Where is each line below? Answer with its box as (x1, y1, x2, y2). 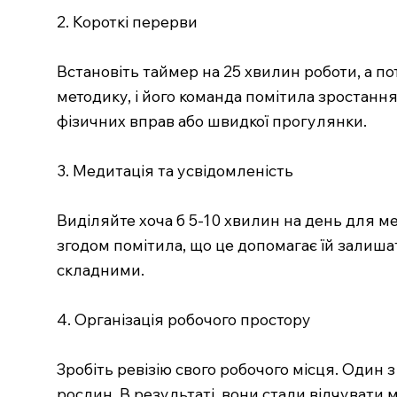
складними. (56, 260, 144, 280)
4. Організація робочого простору (56, 309, 311, 330)
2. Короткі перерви (56, 12, 198, 32)
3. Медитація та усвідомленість (56, 160, 293, 181)
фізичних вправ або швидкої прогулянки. (56, 111, 367, 131)
